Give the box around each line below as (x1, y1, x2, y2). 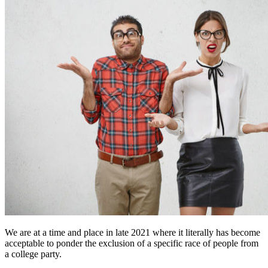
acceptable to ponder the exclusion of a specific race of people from (5, 238, 258, 249)
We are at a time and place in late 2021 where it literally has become (5, 227, 260, 238)
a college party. (5, 249, 62, 260)
